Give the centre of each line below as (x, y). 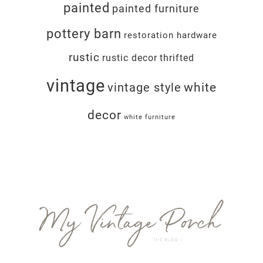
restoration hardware (170, 35)
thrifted (177, 58)
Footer (30, 198)
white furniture (150, 117)
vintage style (144, 87)
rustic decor (130, 58)
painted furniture (156, 9)
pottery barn (84, 33)
